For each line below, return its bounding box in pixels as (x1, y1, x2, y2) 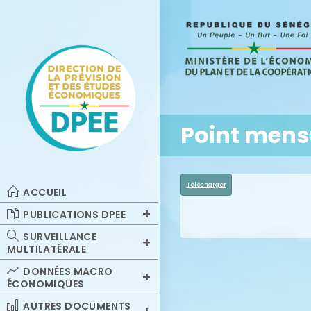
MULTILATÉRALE (7, 242, 87, 256)
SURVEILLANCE (23, 230, 97, 244)
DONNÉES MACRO (23, 264, 113, 278)
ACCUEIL (23, 185, 67, 199)
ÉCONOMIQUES (7, 277, 85, 291)
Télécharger (186, 180, 226, 189)
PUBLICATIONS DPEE (23, 208, 126, 221)
